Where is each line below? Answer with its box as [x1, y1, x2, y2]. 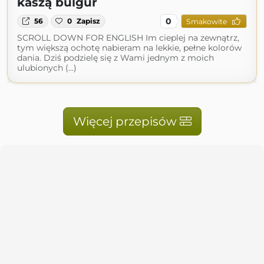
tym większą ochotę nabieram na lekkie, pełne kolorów [17, 42, 242, 53]
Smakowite [186, 16, 227, 26]
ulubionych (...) [17, 62, 77, 73]
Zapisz [77, 16, 101, 25]
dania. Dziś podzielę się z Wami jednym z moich [17, 52, 214, 63]
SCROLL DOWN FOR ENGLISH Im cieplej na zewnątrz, [17, 32, 239, 43]
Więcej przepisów [72, 114, 180, 128]
